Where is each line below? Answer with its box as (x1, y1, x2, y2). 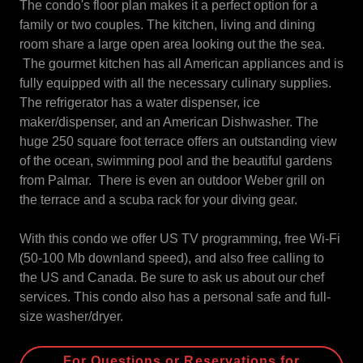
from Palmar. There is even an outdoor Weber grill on (19, 173, 325, 187)
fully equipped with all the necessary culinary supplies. (19, 76, 331, 90)
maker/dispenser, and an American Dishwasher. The (19, 115, 318, 129)
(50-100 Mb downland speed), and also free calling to (19, 251, 324, 265)
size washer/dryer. (19, 310, 126, 323)
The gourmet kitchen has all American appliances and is (19, 57, 344, 70)
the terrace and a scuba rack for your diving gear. (19, 193, 301, 207)
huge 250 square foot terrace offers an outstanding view (19, 135, 337, 148)
